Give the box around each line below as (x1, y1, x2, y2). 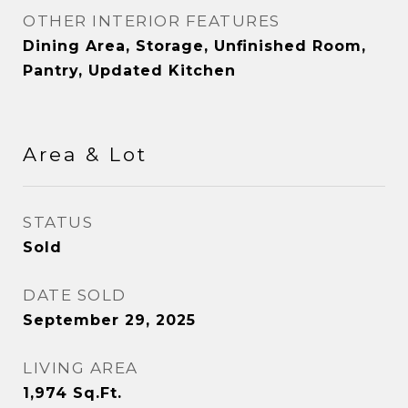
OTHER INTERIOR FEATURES (23, 12, 280, 30)
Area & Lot (23, 143, 148, 166)
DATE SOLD (23, 286, 127, 304)
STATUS (23, 213, 93, 231)
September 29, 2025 (23, 311, 196, 329)
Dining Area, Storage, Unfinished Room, (23, 37, 366, 55)
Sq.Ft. (73, 384, 122, 402)
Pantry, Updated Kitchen (23, 62, 236, 79)
